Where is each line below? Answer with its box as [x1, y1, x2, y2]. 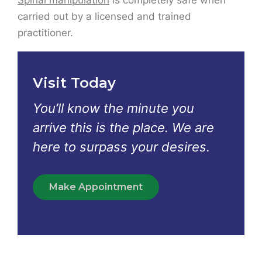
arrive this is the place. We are [33, 37, 214, 53]
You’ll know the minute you [33, 18, 194, 34]
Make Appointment [49, 99, 143, 111]
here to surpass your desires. [33, 57, 210, 73]
